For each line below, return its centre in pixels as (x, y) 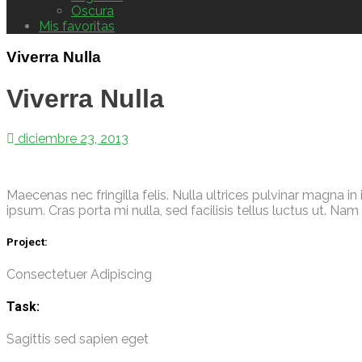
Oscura (93, 11)
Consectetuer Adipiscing (79, 274)
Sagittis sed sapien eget (78, 339)
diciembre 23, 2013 (72, 139)
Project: (27, 242)
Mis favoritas (77, 26)
